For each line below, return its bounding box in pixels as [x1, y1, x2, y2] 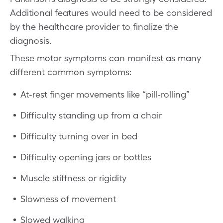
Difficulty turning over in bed [20, 130, 137, 141]
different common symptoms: [10, 66, 132, 77]
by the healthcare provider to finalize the [10, 21, 178, 32]
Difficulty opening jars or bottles [20, 151, 151, 162]
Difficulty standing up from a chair [20, 110, 162, 120]
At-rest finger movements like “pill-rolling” [20, 89, 190, 100]
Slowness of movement [20, 193, 116, 204]
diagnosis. [10, 35, 51, 46]
